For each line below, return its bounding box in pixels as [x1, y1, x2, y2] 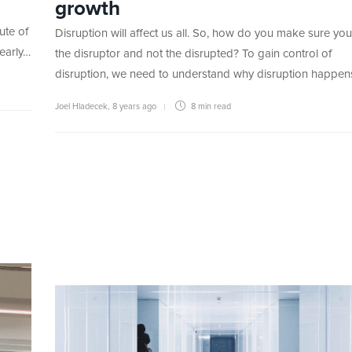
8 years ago [112, 102, 156, 112]
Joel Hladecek [55, 102, 108, 112]
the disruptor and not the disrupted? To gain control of [55, 48, 332, 60]
